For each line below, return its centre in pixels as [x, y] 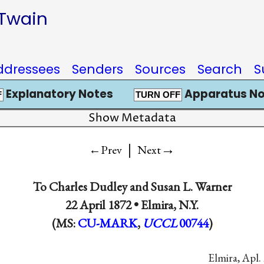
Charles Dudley [88, 186]
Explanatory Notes [58, 94]
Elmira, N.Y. [170, 204]
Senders [98, 69]
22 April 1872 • [103, 204]
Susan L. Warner [191, 186]
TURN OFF [158, 95]
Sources [160, 69]
